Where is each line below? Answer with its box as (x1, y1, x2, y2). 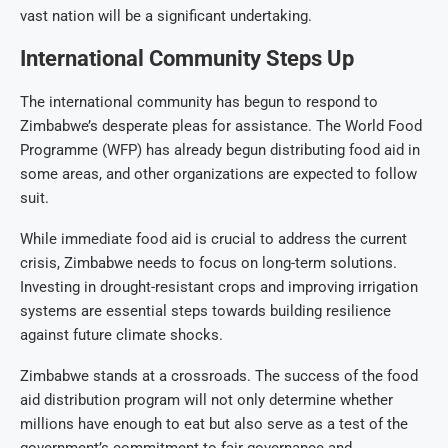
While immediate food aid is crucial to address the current (20, 230, 407, 249)
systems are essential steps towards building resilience (20, 302, 391, 321)
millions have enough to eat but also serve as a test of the (20, 415, 408, 434)
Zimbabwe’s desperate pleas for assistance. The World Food (20, 117, 422, 136)
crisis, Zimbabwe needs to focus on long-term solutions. (20, 254, 397, 273)
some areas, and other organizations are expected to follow (20, 165, 417, 184)
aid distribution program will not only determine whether (20, 391, 393, 410)
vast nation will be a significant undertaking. (20, 7, 312, 26)
